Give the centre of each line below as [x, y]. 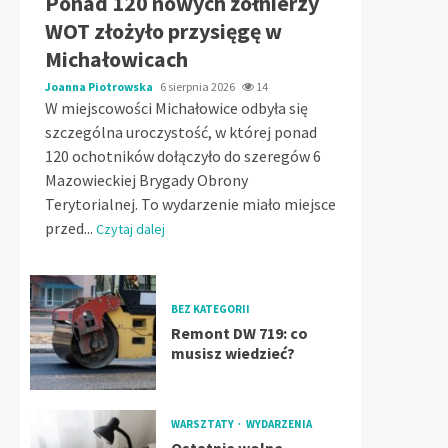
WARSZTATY [203, 424]
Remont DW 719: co [239, 333]
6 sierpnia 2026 [198, 86]
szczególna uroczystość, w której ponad [181, 132]
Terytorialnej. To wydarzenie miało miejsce [190, 204]
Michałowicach [116, 59]
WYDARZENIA [278, 424]
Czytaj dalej [130, 229]
